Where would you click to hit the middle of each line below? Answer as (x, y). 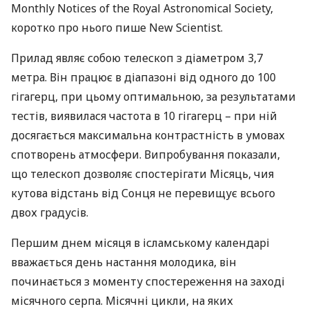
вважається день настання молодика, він (124, 262)
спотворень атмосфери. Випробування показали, (146, 154)
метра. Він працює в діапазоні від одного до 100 (143, 77)
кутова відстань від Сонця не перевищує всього (143, 193)
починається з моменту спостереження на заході (148, 281)
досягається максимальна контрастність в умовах (148, 135)
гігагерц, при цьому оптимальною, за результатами (153, 97)
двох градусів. (50, 212)
